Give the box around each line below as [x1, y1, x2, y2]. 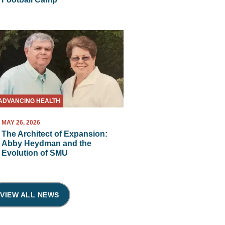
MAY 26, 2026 [2, 119, 41, 126]
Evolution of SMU [2, 148, 68, 157]
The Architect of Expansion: [2, 129, 108, 138]
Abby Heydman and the [2, 139, 92, 148]
